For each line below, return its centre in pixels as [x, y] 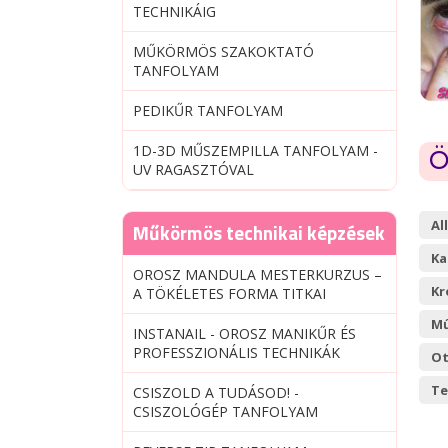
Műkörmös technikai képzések [259, 232]
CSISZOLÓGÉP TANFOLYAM [225, 411]
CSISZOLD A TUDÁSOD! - [216, 392]
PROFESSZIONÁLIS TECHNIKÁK [236, 352]
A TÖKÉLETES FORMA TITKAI [229, 293]
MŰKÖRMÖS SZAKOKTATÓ [223, 51]
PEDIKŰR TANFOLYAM [208, 110]
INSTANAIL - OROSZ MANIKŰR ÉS [244, 333]
